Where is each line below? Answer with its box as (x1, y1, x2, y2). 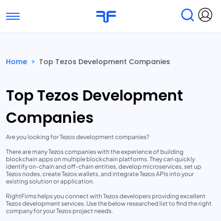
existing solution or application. (6, 178, 94, 185)
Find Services (39, 42, 91, 53)
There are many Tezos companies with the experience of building (6, 148, 184, 155)
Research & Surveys (112, 72, 191, 83)
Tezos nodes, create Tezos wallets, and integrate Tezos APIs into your (6, 170, 194, 178)
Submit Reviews (30, 72, 93, 83)
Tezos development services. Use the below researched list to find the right (6, 200, 212, 207)
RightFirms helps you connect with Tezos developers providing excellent (6, 192, 206, 200)
